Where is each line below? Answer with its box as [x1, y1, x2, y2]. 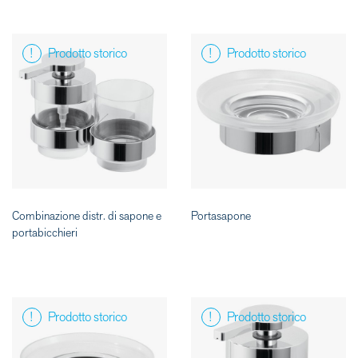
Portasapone [191, 209, 251, 225]
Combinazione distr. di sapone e [12, 209, 161, 225]
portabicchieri [12, 225, 78, 241]
